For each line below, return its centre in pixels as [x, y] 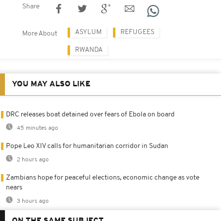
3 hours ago [32, 201]
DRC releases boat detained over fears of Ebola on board [90, 114]
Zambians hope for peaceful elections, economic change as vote [103, 178]
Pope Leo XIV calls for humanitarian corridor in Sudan [87, 146]
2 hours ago [32, 160]
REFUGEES [137, 32]
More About [40, 34]
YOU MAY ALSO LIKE [51, 84]
